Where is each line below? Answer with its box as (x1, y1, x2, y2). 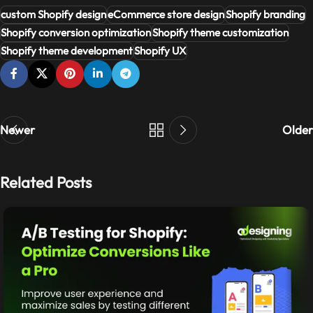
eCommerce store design (108, 7, 224, 21)
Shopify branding (226, 7, 305, 21)
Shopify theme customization (152, 25, 289, 39)
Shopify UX (134, 43, 187, 57)
